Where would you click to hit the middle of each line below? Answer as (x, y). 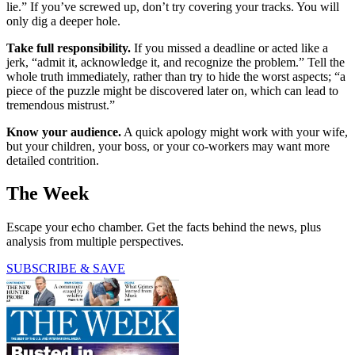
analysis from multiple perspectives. (95, 242)
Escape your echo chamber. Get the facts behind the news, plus (164, 227)
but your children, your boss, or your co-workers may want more (168, 146)
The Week (48, 194)
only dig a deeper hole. (63, 21)
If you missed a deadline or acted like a (229, 48)
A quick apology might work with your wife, (235, 132)
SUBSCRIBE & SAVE (66, 269)
